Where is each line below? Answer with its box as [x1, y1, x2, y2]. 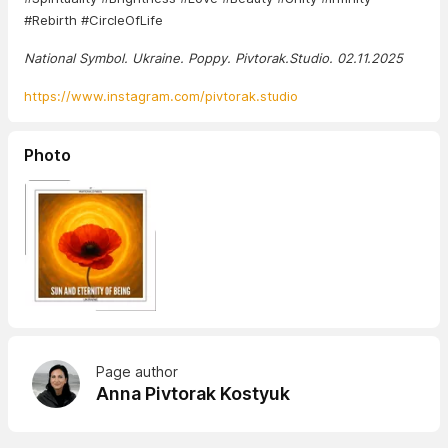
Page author [96, 363, 178, 381]
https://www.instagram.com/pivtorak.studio [24, 88, 298, 104]
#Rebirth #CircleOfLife [24, 12, 163, 28]
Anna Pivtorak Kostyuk [96, 383, 290, 405]
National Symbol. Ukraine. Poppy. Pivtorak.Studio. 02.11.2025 [24, 50, 403, 66]
